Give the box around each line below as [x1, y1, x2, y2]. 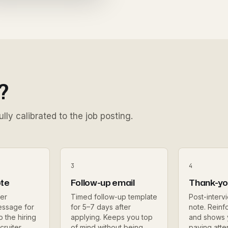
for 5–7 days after [70, 203, 131, 211]
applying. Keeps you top [70, 213, 153, 221]
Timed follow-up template [70, 192, 157, 201]
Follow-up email [70, 177, 135, 188]
